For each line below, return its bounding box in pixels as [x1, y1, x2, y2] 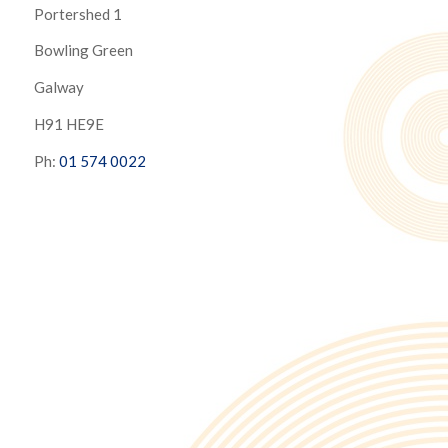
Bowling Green [33, 41, 133, 60]
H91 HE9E [33, 114, 104, 133]
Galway [33, 78, 84, 97]
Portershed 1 [33, 4, 122, 23]
